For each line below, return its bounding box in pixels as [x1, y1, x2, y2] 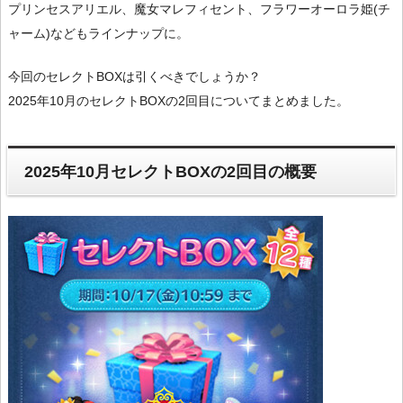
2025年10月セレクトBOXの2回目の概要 [24, 162, 318, 181]
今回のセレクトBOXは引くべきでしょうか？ [8, 69, 261, 85]
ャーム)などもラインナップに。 [8, 26, 189, 41]
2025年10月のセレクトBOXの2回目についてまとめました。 [8, 94, 349, 109]
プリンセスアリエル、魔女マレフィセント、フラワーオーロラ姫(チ [8, 2, 390, 17]
